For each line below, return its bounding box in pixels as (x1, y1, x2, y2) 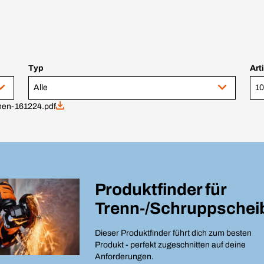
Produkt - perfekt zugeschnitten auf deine (94, 240, 246, 249)
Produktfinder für (94, 180, 227, 199)
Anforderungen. (94, 252, 154, 261)
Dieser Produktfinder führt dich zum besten (94, 229, 252, 237)
